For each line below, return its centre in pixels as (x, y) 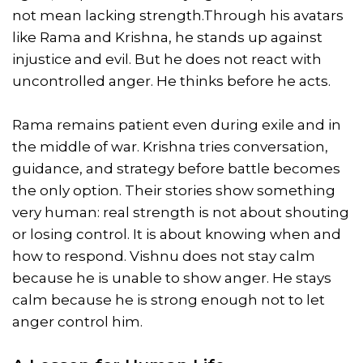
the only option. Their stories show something (174, 190)
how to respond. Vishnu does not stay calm (164, 256)
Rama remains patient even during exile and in (177, 124)
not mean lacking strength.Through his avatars (178, 15)
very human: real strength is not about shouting (181, 212)
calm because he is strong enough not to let (169, 299)
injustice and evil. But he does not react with (167, 59)
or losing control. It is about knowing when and (177, 234)
